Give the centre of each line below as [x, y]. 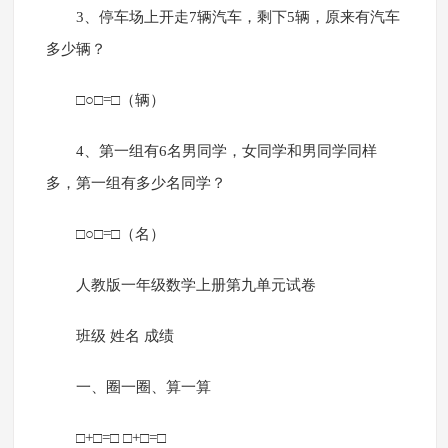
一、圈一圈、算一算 [143, 387]
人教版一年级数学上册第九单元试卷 [195, 285]
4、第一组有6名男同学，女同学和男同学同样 [226, 151]
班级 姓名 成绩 [124, 336]
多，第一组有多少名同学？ [135, 183]
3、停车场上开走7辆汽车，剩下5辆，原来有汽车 [237, 17]
